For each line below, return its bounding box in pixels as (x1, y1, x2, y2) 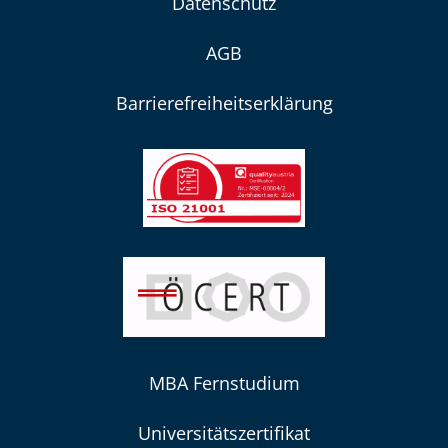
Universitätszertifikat (138, 420, 310, 445)
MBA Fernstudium (148, 370, 300, 395)
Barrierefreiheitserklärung (115, 90, 333, 115)
